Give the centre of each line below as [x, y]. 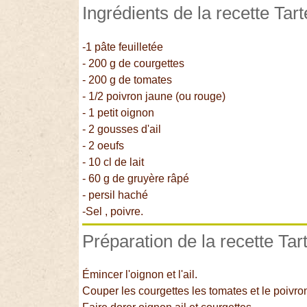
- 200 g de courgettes [134, 63]
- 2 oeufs [103, 145]
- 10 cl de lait [113, 162]
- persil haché [115, 195]
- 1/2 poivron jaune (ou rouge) [154, 96]
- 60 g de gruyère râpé [136, 178]
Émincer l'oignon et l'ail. [142, 275]
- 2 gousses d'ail [122, 129]
